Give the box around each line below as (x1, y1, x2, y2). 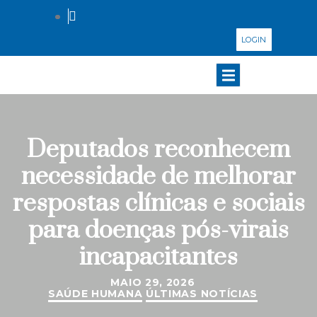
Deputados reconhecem (27, 134, 290, 166)
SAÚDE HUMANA (47, 287, 143, 300)
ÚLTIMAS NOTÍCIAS (145, 287, 258, 300)
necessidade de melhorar (21, 161, 296, 192)
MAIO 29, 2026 (110, 276, 195, 289)
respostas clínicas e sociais (12, 188, 305, 219)
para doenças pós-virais (28, 215, 289, 246)
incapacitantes (79, 242, 238, 273)
